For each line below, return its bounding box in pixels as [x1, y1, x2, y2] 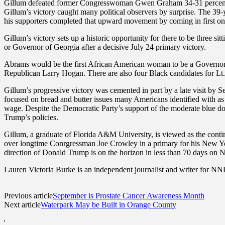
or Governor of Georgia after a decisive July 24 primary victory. [4, 42, 206, 51]
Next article [4, 200, 41, 209]
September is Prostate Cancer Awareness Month [53, 191, 204, 200]
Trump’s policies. [4, 113, 58, 122]
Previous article [4, 191, 53, 200]
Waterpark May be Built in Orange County [41, 200, 176, 209]
